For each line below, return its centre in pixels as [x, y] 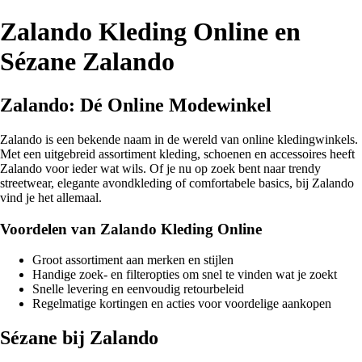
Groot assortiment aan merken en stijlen [133, 260]
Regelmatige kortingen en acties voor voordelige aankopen [182, 304]
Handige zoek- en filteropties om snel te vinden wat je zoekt [185, 275]
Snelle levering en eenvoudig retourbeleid [138, 289]
